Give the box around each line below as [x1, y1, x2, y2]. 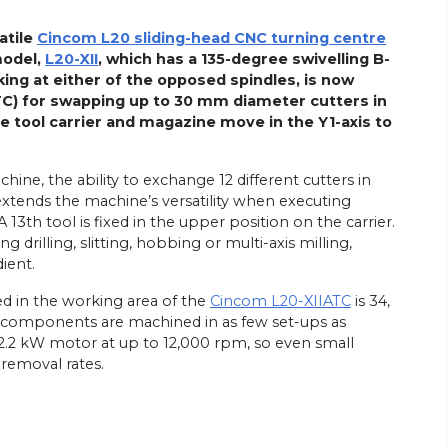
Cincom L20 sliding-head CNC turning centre [37, 29, 386, 48]
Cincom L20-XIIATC [210, 292, 351, 311]
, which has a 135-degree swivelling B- [98, 50, 390, 69]
